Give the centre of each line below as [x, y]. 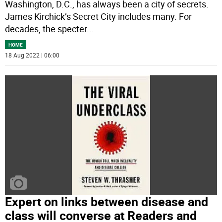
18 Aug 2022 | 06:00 [32, 55]
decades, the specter [46, 29]
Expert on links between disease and [107, 201]
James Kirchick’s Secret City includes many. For [99, 17]
